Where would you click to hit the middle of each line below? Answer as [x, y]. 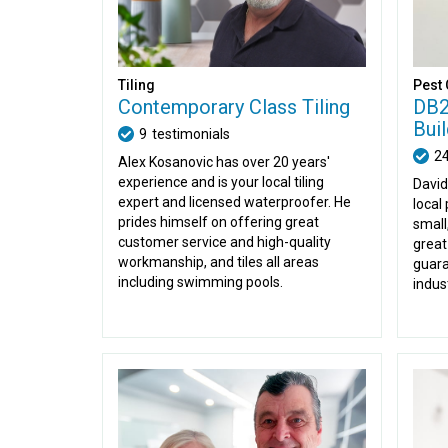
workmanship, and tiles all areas [218, 261]
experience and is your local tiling [221, 181]
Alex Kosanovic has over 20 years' [224, 161]
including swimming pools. [200, 281]
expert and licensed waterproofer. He [234, 201]
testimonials [191, 133]
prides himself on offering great [218, 221]
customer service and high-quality [224, 241]
